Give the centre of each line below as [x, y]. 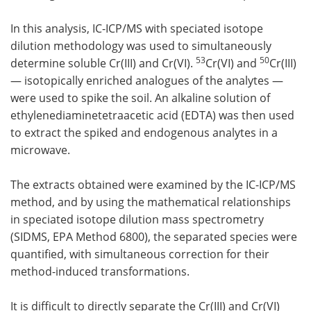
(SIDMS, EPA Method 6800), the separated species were [154, 236]
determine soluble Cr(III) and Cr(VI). [103, 63]
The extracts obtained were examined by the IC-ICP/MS [153, 184]
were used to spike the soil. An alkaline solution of [140, 98]
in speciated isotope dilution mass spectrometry [137, 219]
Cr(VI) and [233, 63]
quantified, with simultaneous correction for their [140, 254]
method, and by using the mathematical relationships [151, 202]
